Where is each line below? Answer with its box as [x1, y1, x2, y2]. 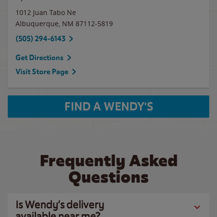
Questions [68, 167, 149, 187]
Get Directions [15, 53, 63, 62]
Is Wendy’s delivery [15, 198, 104, 211]
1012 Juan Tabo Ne [15, 8, 76, 17]
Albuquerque [15, 19, 59, 28]
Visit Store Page [15, 67, 68, 76]
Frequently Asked [39, 150, 178, 171]
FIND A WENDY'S [64, 99, 153, 114]
